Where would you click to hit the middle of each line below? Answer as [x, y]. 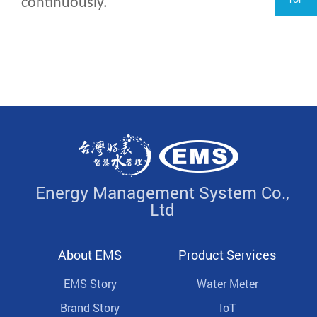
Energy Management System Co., [162, 193]
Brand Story [90, 308]
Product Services [227, 255]
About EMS [90, 255]
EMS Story [90, 284]
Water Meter [227, 284]
